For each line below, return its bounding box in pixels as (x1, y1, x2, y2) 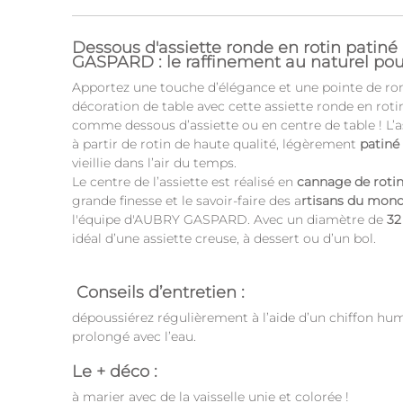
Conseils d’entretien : (72, 282, 249, 302)
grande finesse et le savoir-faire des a (72, 192, 301, 209)
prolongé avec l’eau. (72, 327, 196, 345)
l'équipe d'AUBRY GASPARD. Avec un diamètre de (72, 210, 383, 228)
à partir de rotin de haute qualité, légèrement (72, 135, 360, 152)
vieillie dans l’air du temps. (72, 154, 240, 171)
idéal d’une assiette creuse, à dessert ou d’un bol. (72, 229, 380, 246)
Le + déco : (72, 361, 162, 381)
